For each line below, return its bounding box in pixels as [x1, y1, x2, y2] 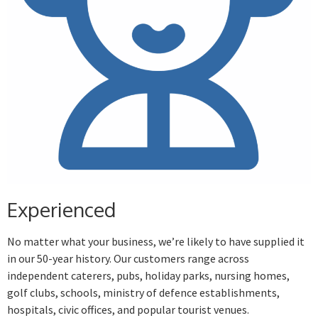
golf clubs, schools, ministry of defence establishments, [7, 285, 280, 300]
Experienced [7, 197, 116, 223]
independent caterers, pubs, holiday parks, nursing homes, [7, 268, 290, 283]
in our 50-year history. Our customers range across [7, 251, 249, 266]
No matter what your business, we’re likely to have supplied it [7, 234, 305, 249]
